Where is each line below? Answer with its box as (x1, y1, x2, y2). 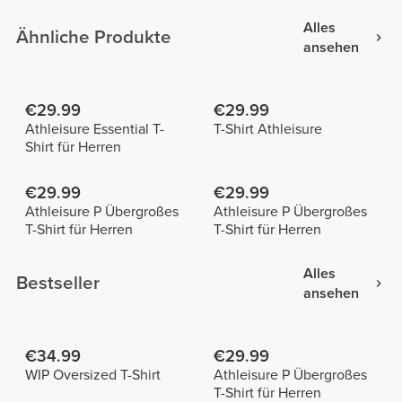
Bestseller (16, 272, 100, 295)
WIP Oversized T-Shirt (24, 365, 161, 384)
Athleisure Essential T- (24, 120, 164, 139)
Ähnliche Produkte (16, 26, 172, 49)
